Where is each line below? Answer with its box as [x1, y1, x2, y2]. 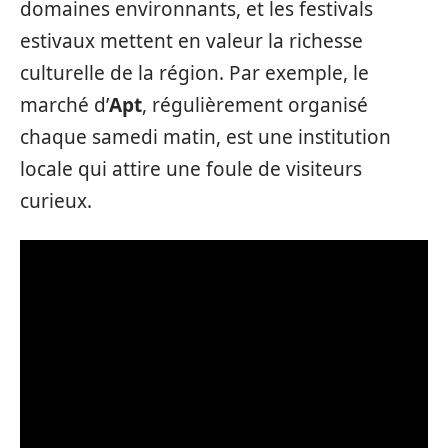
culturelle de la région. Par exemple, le [20, 60, 369, 86]
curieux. [20, 188, 92, 214]
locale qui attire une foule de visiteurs [20, 156, 362, 182]
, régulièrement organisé [142, 92, 368, 118]
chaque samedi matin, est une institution [20, 124, 391, 150]
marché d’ [20, 92, 109, 118]
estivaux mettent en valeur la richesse [20, 28, 363, 54]
